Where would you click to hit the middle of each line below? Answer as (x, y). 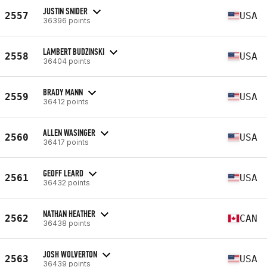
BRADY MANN (63, 92)
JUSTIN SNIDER (65, 11)
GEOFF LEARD (63, 173)
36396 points (67, 20)
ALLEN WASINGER (69, 132)
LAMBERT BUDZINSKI (74, 51)
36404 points (67, 61)
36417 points (66, 142)
